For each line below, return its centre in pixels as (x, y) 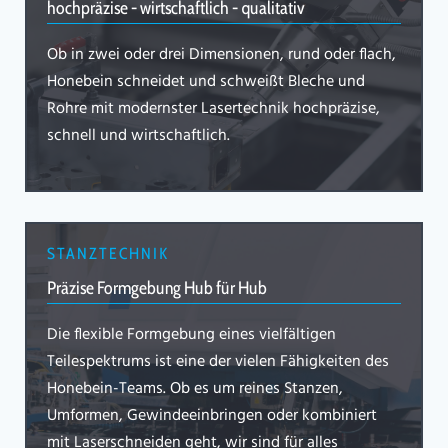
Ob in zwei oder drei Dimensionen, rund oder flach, (221, 55)
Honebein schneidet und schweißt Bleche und (206, 82)
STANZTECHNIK (108, 254)
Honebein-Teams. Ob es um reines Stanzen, (195, 389)
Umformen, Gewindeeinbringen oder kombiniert (212, 416)
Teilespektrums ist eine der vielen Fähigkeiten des (218, 362)
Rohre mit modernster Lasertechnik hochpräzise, (213, 109)
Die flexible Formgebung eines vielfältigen (191, 335)
